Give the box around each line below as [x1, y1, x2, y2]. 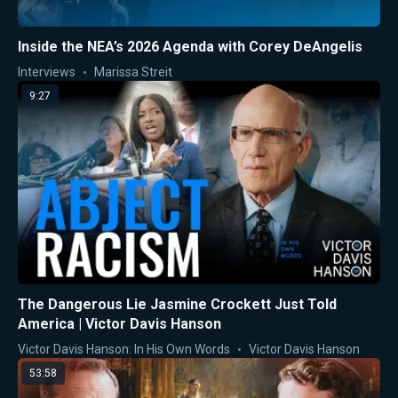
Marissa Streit [94, 64, 172, 79]
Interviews [18, 64, 76, 79]
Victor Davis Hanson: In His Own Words [18, 342, 230, 357]
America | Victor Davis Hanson [18, 315, 221, 333]
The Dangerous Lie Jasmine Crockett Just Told [18, 296, 337, 314]
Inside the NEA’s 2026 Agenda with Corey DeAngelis [18, 37, 362, 55]
